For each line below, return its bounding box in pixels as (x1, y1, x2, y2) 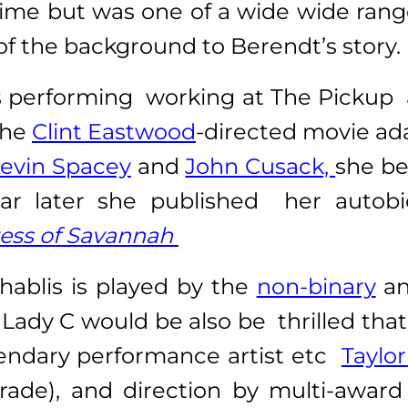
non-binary (256, 272, 376, 300)
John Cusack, (185, 152, 336, 179)
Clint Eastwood (32, 117, 196, 145)
